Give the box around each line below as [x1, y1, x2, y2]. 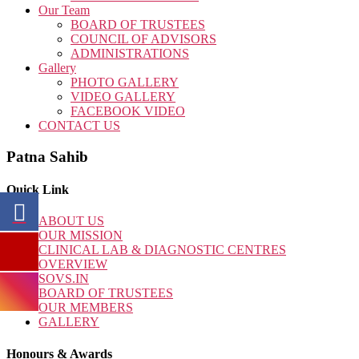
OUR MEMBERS [38, 301, 133, 315]
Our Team [38, 3, 90, 17]
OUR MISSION [38, 228, 123, 243]
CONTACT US [38, 119, 120, 132]
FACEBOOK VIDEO [71, 104, 185, 118]
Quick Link [6, 182, 69, 196]
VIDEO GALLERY [71, 90, 175, 103]
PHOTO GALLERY [71, 75, 179, 89]
